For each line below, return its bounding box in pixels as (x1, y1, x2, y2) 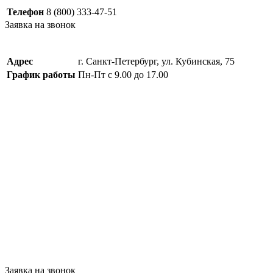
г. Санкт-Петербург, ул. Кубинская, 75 (78, 56, 235, 66)
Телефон (7, 7, 44, 17)
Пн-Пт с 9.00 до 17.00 (78, 69, 168, 80)
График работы (7, 69, 76, 80)
